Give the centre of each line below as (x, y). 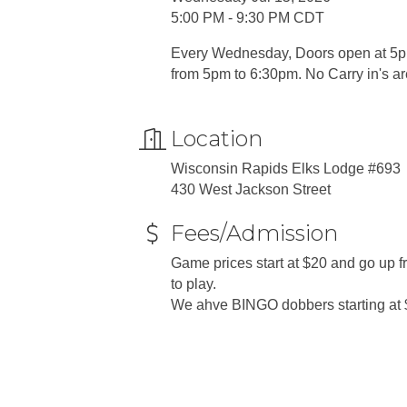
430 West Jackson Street (253, 189)
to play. (195, 283)
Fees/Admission (254, 233)
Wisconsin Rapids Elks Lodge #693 (286, 168)
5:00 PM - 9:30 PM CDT (248, 17)
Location (217, 138)
